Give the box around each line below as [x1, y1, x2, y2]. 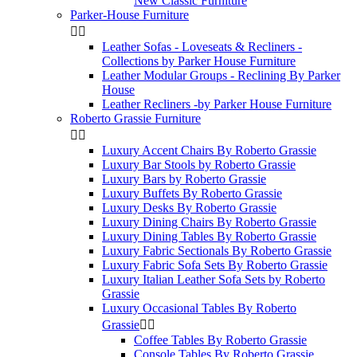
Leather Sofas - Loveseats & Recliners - [102, 40, 302, 53]
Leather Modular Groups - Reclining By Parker [102, 69, 340, 82]
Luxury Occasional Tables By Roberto [102, 301, 296, 315]
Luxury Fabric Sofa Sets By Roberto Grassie [102, 258, 328, 272]
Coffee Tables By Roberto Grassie [134, 333, 307, 347]
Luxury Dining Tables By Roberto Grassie [102, 229, 316, 243]
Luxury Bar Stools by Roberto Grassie [102, 158, 296, 171]
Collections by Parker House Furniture [102, 54, 296, 68]
